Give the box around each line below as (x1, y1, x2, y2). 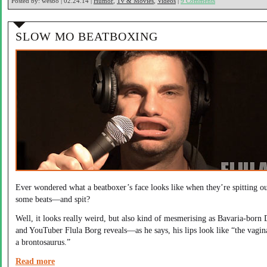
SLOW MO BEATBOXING (15, 30, 159, 43)
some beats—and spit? (15, 194, 90, 204)
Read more (15, 256, 55, 266)
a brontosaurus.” (15, 237, 70, 247)
